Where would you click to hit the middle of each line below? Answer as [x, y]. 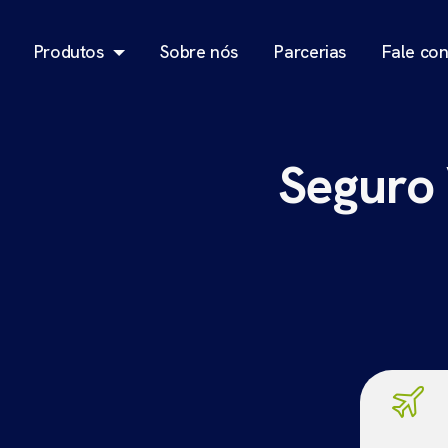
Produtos [69, 51]
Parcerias [311, 51]
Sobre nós [200, 51]
